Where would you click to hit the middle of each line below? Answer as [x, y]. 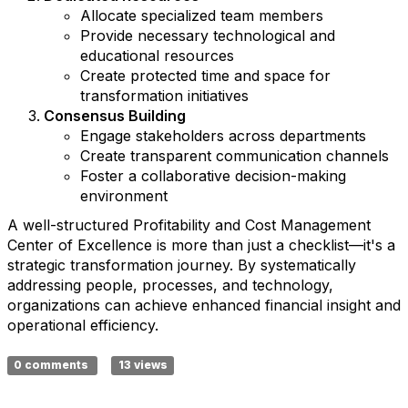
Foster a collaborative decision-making [213, 176]
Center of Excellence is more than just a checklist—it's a [201, 245]
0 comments [53, 365]
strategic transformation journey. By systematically [182, 265]
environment [124, 196]
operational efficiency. [83, 325]
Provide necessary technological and [208, 36]
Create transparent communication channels [235, 156]
